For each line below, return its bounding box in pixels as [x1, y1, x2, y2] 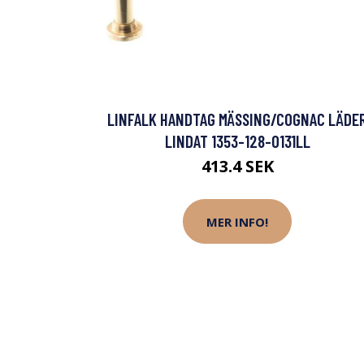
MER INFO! [206, 213, 268, 230]
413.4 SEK [201, 155, 274, 178]
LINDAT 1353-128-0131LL [164, 131, 310, 152]
